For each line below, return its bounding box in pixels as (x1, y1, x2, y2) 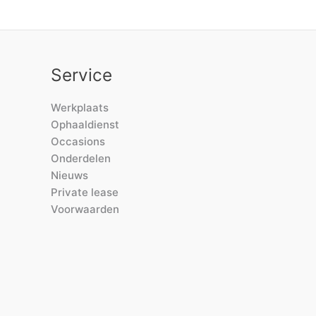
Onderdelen (51, 152, 111, 166)
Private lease (51, 186, 119, 200)
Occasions (51, 135, 105, 149)
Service (51, 64, 112, 86)
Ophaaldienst (51, 118, 119, 132)
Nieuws (51, 169, 88, 183)
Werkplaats (51, 101, 109, 115)
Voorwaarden (51, 202, 119, 217)
